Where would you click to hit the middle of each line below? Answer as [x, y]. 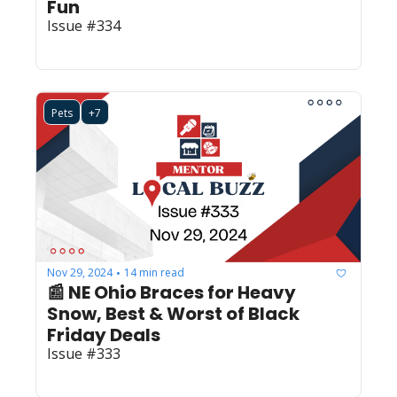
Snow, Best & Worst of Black [173, 313]
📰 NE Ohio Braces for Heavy [171, 292]
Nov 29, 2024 [80, 273]
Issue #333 [84, 353]
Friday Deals [104, 335]
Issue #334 [84, 25]
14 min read [154, 273]
